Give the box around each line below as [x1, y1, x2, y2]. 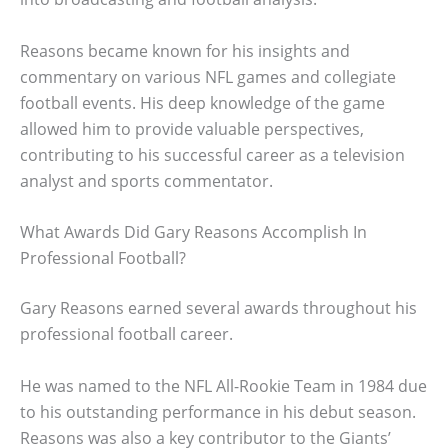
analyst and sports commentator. [20, 169, 273, 192]
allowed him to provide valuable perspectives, [20, 117, 364, 140]
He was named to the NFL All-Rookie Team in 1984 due [20, 374, 427, 397]
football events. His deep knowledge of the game [20, 91, 385, 114]
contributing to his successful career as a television [20, 143, 405, 166]
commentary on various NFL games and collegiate [20, 65, 396, 88]
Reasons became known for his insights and [20, 39, 350, 62]
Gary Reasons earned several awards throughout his [20, 297, 417, 320]
